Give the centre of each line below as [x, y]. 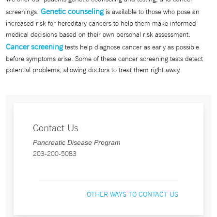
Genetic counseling [72, 11]
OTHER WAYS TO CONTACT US [132, 194]
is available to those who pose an [152, 11]
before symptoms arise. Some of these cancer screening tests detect [104, 58]
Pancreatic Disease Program [77, 142]
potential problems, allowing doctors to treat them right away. [93, 70]
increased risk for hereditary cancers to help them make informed [101, 23]
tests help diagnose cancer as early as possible [131, 47]
